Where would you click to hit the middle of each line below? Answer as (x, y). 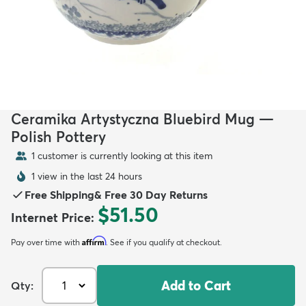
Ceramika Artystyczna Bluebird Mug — (142, 119)
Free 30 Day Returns (156, 194)
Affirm (94, 240)
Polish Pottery (58, 136)
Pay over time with (46, 242)
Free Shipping (59, 194)
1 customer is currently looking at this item (122, 155)
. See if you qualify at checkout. (164, 242)
